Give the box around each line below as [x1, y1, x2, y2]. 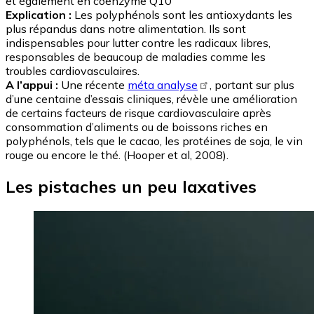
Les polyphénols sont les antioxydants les [71, 7, 292, 22]
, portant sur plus [210, 77, 295, 92]
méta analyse [128, 77, 198, 92]
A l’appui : [6, 77, 58, 92]
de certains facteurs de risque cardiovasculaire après [6, 105, 271, 120]
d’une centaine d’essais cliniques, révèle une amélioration [6, 91, 297, 106]
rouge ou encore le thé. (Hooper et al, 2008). [6, 147, 228, 162]
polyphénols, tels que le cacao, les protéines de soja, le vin [6, 133, 303, 148]
